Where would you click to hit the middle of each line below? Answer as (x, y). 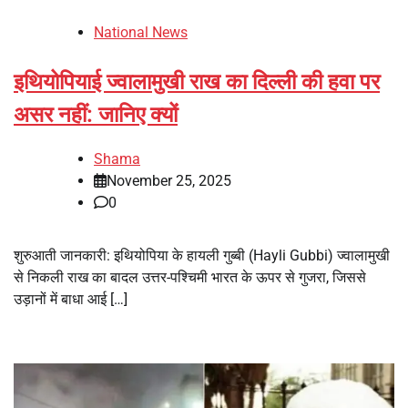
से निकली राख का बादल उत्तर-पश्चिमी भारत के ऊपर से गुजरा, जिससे (190, 278)
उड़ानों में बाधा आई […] (71, 300)
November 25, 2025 (169, 181)
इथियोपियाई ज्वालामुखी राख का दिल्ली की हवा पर (197, 82)
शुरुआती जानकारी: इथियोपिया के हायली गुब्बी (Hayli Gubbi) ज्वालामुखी (202, 256)
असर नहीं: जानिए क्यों (96, 114)
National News (141, 32)
